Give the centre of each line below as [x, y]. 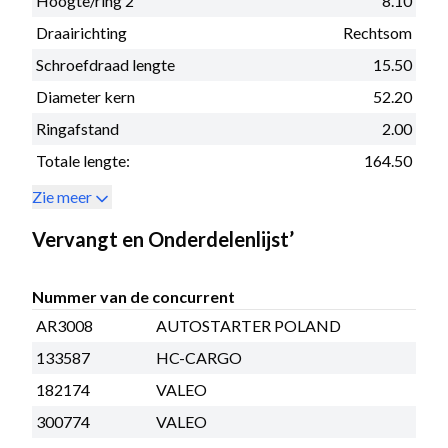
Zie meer [62, 196]
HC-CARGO [199, 357]
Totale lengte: [83, 160]
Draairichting [81, 32]
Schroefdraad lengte [105, 64]
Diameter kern [85, 96]
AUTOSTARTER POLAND [248, 325]
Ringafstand [77, 128]
